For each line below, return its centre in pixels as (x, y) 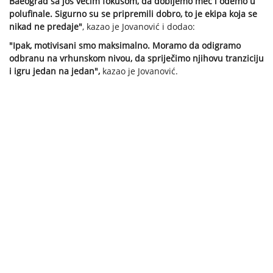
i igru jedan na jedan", (55, 71)
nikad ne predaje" (46, 27)
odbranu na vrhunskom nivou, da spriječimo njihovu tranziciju (136, 58)
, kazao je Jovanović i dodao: (139, 27)
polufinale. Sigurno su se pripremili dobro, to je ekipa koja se (133, 14)
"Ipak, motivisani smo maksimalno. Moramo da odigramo (125, 46)
